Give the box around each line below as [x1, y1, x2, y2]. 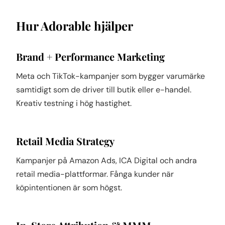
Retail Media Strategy [16, 134, 115, 148]
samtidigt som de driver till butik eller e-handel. [16, 84, 191, 95]
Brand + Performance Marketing [16, 50, 165, 63]
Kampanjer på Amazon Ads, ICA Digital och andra [16, 155, 197, 166]
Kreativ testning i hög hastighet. [16, 98, 132, 108]
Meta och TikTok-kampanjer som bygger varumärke [16, 71, 205, 81]
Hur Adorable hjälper [16, 18, 133, 34]
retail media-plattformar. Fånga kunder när [16, 169, 174, 179]
